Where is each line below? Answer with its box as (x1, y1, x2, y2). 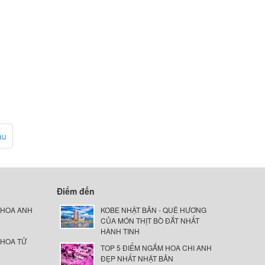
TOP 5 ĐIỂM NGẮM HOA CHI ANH (100, 243, 212, 253)
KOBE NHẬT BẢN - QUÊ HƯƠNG (100, 205, 206, 215)
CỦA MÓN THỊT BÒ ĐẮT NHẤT (100, 215, 199, 225)
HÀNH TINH (100, 226, 140, 236)
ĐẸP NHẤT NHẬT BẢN (100, 253, 173, 263)
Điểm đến (57, 185, 95, 197)
